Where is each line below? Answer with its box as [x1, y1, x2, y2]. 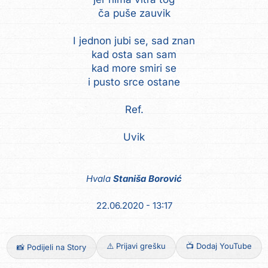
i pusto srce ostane [88, 75, 180, 88]
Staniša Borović [113, 173, 182, 185]
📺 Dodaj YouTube [185, 241, 252, 251]
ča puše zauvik [98, 7, 170, 19]
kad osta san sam [92, 48, 176, 60]
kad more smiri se [92, 62, 176, 74]
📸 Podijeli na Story [16, 242, 86, 252]
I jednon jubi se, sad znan [73, 34, 195, 47]
